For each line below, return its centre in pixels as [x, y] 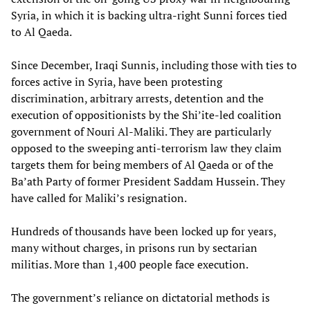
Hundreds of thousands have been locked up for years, [144, 231]
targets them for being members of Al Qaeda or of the [142, 164]
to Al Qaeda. [42, 31]
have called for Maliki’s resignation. [99, 198]
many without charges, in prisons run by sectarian [134, 247]
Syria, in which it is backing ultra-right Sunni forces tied [149, 15]
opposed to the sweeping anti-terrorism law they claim [146, 148]
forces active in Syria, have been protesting [117, 81]
